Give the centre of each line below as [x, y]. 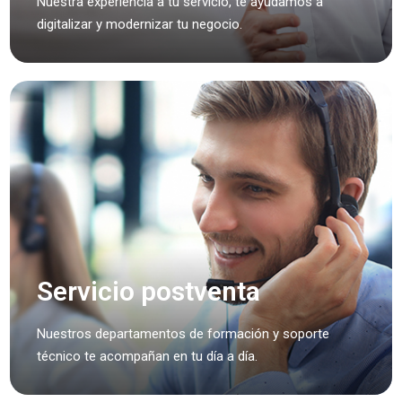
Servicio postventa [149, 291]
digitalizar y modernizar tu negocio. [140, 24]
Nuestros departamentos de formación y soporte [184, 334]
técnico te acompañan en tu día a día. [148, 356]
